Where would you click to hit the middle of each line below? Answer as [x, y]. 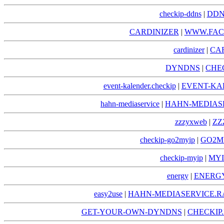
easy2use [108, 194]
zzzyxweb [191, 122]
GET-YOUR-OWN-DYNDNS [131, 212]
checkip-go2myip [167, 140]
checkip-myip [181, 158]
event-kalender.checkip [139, 86]
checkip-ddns [180, 14]
